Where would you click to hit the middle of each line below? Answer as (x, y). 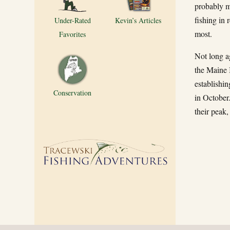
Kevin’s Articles (138, 21)
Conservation (72, 92)
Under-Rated (72, 21)
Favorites (72, 34)
